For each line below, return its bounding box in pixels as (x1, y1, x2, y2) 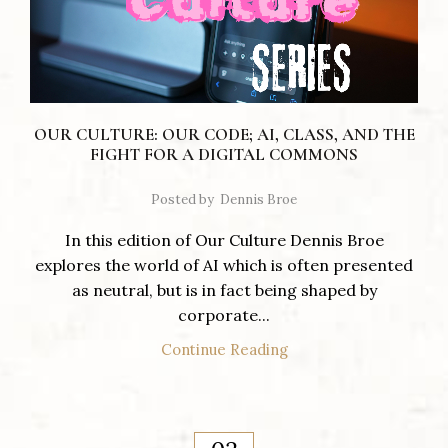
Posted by (151, 191, 214, 209)
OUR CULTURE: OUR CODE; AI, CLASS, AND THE (33, 124, 415, 146)
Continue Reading (160, 340, 288, 360)
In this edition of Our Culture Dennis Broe (64, 230, 384, 251)
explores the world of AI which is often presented (35, 255, 413, 276)
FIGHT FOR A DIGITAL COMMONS (90, 144, 358, 166)
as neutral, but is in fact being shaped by (71, 280, 377, 301)
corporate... (178, 305, 270, 326)
